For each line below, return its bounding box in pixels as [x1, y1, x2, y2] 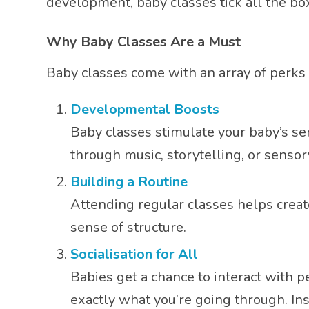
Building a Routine [70, 172, 188, 191]
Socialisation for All [70, 245, 198, 263]
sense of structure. [70, 218, 186, 237]
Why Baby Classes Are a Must [46, 32, 241, 51]
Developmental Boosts [70, 100, 219, 119]
